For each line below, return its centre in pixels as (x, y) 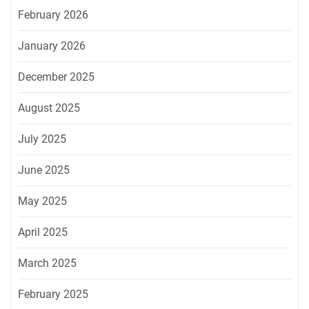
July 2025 (42, 139)
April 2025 (43, 232)
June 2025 (44, 170)
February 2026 (53, 14)
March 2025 (47, 263)
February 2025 (53, 294)
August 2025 (49, 108)
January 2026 (52, 46)
